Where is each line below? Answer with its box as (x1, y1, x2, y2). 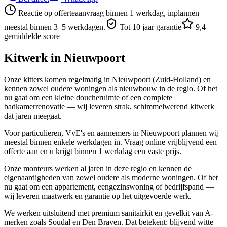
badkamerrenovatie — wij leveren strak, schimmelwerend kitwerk (4, 102, 214, 111)
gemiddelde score (4, 31, 60, 41)
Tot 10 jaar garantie (118, 22, 181, 31)
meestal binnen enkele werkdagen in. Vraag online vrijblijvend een (4, 137, 217, 146)
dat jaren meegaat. (4, 111, 62, 120)
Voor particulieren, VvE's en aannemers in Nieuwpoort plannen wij (4, 128, 219, 137)
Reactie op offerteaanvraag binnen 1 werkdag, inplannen (18, 8, 199, 17)
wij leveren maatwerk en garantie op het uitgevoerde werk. (4, 191, 192, 200)
